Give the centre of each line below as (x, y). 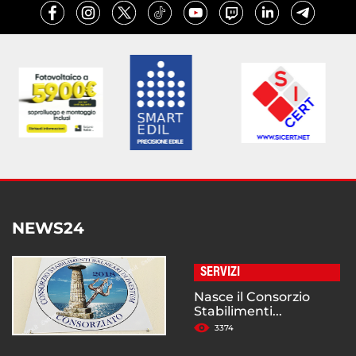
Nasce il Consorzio (252, 297)
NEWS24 (48, 228)
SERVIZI (220, 273)
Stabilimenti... (238, 311)
